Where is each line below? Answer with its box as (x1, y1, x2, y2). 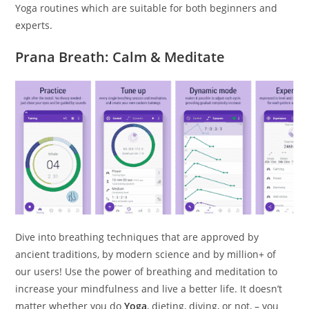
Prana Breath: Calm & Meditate (15, 47, 226, 66)
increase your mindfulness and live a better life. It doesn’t (15, 282, 283, 295)
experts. (15, 18, 53, 32)
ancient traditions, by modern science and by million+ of (15, 248, 277, 261)
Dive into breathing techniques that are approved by (15, 230, 259, 243)
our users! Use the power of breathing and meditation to (15, 265, 278, 278)
